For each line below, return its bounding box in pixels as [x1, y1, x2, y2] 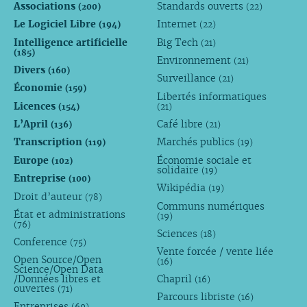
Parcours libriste [157, 291, 238, 304]
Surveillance [157, 72, 219, 85]
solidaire [157, 163, 202, 176]
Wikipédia [157, 182, 209, 195]
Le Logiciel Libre [13, 18, 99, 31]
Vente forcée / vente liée [157, 245, 274, 258]
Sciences [157, 227, 201, 240]
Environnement [157, 54, 234, 67]
